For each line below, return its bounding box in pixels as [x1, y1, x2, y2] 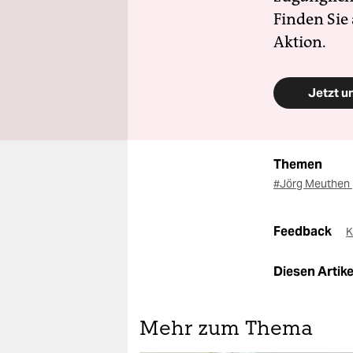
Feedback [273, 223, 334, 240]
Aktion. [273, 32, 326, 51]
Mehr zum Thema [139, 320, 313, 340]
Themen [273, 156, 322, 173]
